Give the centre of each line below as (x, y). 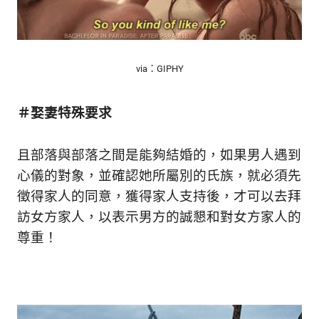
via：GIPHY (159, 68)
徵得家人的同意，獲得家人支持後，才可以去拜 (159, 196)
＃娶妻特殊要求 (64, 113)
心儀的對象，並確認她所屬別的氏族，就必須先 (159, 176)
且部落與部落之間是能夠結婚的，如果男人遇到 (159, 155)
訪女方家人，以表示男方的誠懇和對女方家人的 (159, 217)
